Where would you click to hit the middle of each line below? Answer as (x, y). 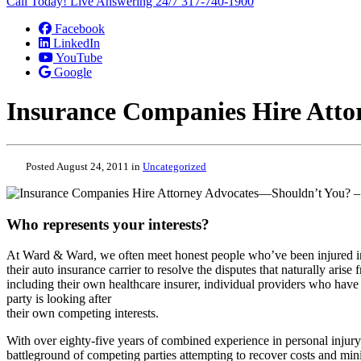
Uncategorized (174, 166)
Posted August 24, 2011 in (84, 166)
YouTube (79, 58)
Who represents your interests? (108, 224)
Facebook (80, 29)
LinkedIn (77, 43)
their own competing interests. (83, 313)
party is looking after (59, 299)
